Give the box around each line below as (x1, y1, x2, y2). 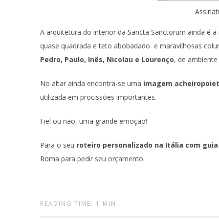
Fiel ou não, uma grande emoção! (40, 116, 147, 126)
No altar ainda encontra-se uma (40, 79, 143, 88)
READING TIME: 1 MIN (40, 199, 116, 208)
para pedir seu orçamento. (59, 154, 145, 163)
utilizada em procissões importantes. (40, 92, 156, 102)
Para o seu (40, 140, 76, 150)
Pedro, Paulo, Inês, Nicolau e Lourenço (40, 55, 174, 64)
